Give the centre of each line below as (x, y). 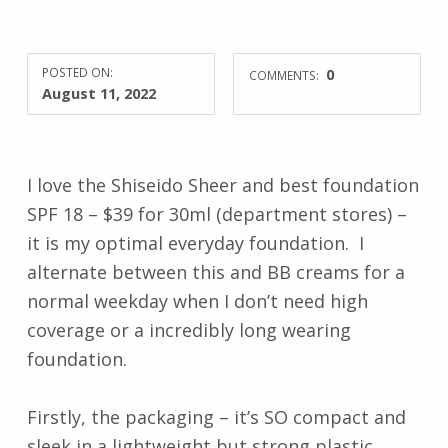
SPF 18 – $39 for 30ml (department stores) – (216, 214)
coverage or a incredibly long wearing (188, 330)
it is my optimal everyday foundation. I (195, 243)
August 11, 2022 (99, 93)
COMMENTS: (285, 75)
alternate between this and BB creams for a (215, 272)
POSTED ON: (78, 72)
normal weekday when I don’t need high (197, 301)
